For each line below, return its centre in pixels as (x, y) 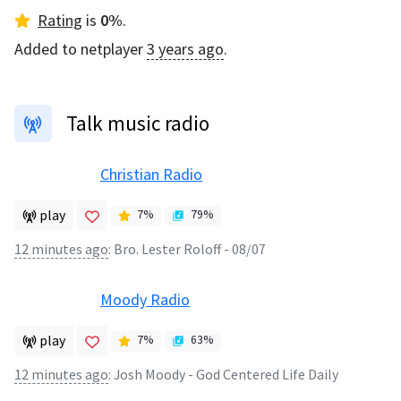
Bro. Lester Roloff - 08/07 (190, 249)
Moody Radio (145, 299)
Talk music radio (137, 123)
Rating (60, 20)
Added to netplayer (81, 48)
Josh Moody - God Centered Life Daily (226, 374)
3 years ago (185, 48)
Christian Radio (151, 174)
